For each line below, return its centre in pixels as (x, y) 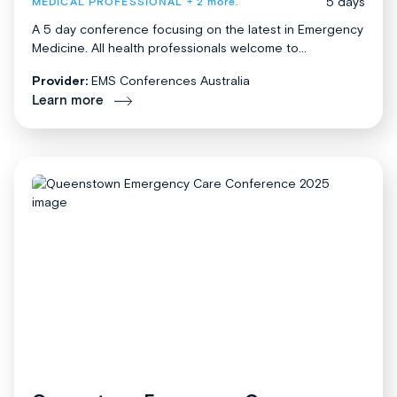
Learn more (68, 101)
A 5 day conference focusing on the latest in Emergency (198, 30)
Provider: (60, 81)
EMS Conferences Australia (171, 81)
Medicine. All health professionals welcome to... (169, 48)
